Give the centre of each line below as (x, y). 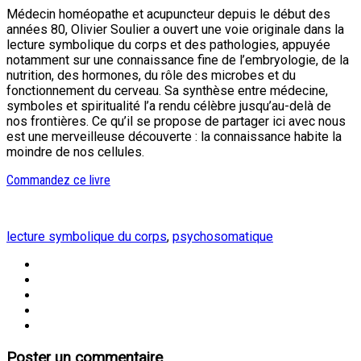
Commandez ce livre (58, 180)
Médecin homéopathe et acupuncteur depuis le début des (168, 15)
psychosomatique (223, 237)
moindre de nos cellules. (75, 152)
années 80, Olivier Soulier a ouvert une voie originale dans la (175, 30)
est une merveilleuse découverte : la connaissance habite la (174, 137)
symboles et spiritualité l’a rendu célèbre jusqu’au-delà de (169, 106)
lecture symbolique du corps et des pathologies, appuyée (168, 45)
